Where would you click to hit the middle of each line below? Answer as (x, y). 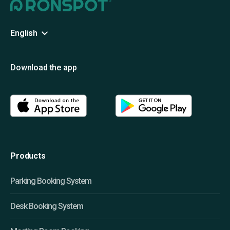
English (24, 33)
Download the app (44, 67)
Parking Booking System (51, 181)
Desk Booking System (47, 206)
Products (28, 156)
